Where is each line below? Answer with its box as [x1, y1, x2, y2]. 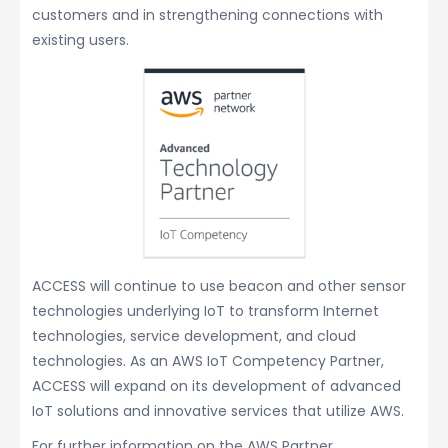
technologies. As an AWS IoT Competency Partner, [32, 350, 384, 371]
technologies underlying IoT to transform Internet [32, 300, 379, 321]
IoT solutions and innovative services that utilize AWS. [32, 400, 404, 421]
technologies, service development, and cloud [32, 325, 356, 346]
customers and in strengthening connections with [32, 5, 383, 25]
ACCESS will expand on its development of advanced [32, 375, 401, 396]
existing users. [32, 30, 129, 50]
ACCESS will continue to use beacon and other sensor [32, 275, 406, 296]
